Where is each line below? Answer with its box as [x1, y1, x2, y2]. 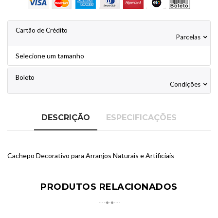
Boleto [16, 73, 35, 82]
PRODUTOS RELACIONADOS [40, 182, 178, 193]
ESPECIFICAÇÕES [106, 113, 177, 123]
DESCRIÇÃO [41, 113, 90, 123]
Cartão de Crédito [16, 26, 68, 35]
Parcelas [176, 33, 202, 41]
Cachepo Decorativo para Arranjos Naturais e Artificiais [7, 151, 176, 160]
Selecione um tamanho [16, 52, 84, 60]
